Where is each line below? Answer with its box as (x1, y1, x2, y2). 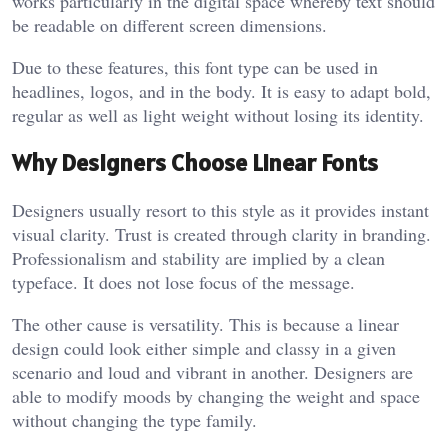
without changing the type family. (12, 407, 257, 432)
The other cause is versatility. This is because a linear (12, 311, 399, 336)
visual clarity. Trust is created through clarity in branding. (12, 221, 431, 246)
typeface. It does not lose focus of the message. (12, 269, 355, 294)
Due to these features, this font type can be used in (12, 55, 378, 80)
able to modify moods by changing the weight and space (12, 383, 420, 408)
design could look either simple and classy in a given (12, 335, 396, 360)
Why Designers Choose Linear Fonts (12, 147, 378, 178)
